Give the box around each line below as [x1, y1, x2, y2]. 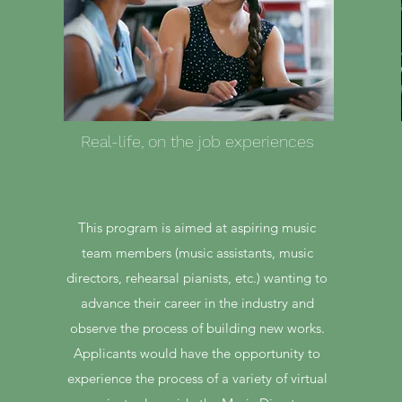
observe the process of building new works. [69, 319, 325, 336]
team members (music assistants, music [81, 244, 313, 261]
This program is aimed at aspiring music [78, 219, 317, 236]
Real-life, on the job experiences [80, 132, 314, 151]
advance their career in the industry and [80, 294, 314, 311]
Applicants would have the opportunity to [74, 345, 321, 362]
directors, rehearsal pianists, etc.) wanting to [66, 269, 328, 286]
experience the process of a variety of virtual [66, 370, 328, 387]
